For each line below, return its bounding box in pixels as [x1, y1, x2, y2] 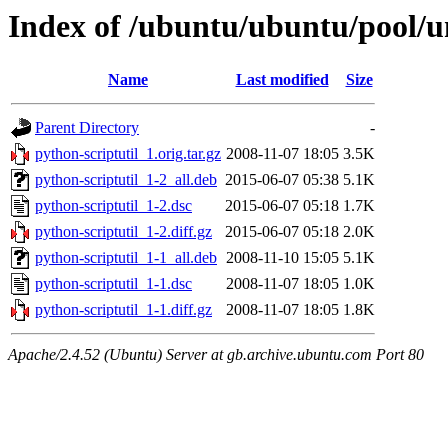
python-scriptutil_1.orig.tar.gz [35, 145, 221, 163]
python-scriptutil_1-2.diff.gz [35, 223, 212, 241]
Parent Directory [35, 119, 139, 137]
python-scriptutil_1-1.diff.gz [35, 301, 212, 319]
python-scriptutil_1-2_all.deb [35, 171, 217, 189]
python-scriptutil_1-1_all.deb [35, 249, 217, 267]
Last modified [235, 71, 329, 89]
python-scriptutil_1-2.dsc [35, 197, 192, 215]
